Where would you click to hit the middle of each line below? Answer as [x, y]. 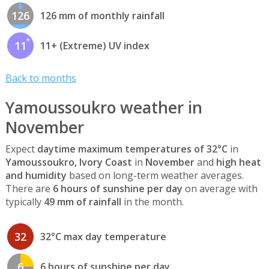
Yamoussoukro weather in [104, 107]
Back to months [41, 78]
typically [24, 201]
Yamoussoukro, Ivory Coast [68, 162]
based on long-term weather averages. [155, 175]
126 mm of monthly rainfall [102, 16]
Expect [21, 149]
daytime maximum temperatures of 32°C [132, 149]
